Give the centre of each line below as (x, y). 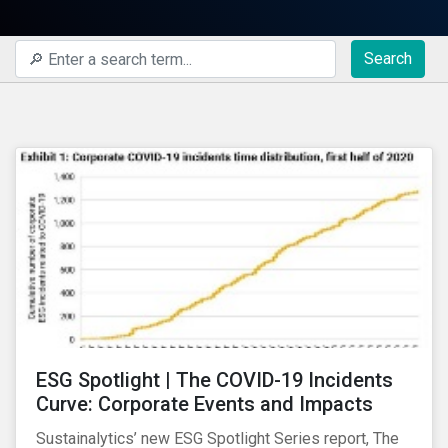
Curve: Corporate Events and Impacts (204, 404)
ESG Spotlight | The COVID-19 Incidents (214, 380)
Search (388, 58)
